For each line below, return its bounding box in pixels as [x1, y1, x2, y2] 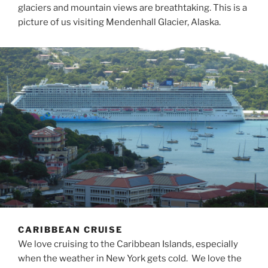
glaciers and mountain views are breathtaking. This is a [18, 2, 247, 13]
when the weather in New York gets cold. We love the [18, 253, 242, 264]
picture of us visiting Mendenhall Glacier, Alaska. [18, 16, 221, 28]
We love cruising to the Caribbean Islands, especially [18, 239, 238, 250]
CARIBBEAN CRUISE [18, 224, 123, 234]
